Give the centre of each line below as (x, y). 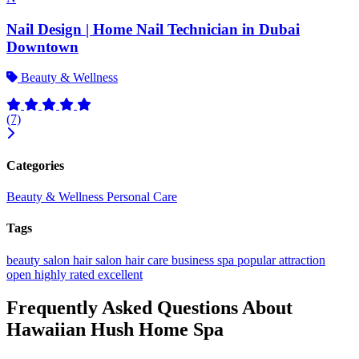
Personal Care (142, 197)
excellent (120, 274)
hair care (148, 260)
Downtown (42, 46)
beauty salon (40, 260)
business (194, 260)
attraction (302, 260)
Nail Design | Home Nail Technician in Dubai (153, 29)
